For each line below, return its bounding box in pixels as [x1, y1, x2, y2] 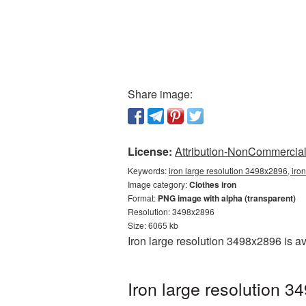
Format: [128, 192, 158, 204]
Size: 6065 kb [128, 219, 178, 231]
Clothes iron [189, 178, 236, 191]
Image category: [128, 178, 189, 190]
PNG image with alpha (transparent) [158, 192, 296, 204]
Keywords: [128, 165, 169, 176]
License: [128, 143, 172, 159]
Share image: [128, 86, 193, 102]
